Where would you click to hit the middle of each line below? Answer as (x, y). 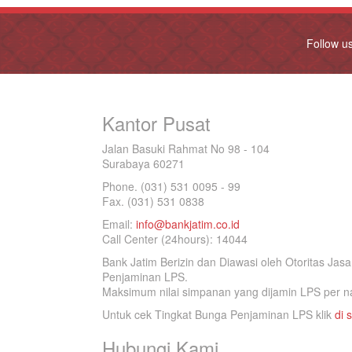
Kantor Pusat (156, 123)
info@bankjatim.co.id (188, 224)
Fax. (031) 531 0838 (153, 201)
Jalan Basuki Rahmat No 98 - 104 (186, 148)
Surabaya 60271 (143, 163)
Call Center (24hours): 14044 (175, 239)
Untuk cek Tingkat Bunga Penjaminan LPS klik (218, 314)
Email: (119, 224)
